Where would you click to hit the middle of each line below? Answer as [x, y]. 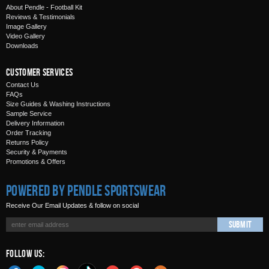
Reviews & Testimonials [41, 17]
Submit [240, 224]
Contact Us [23, 85]
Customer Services [40, 72]
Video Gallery [26, 36]
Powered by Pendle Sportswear [86, 190]
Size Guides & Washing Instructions [58, 104]
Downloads [22, 46]
